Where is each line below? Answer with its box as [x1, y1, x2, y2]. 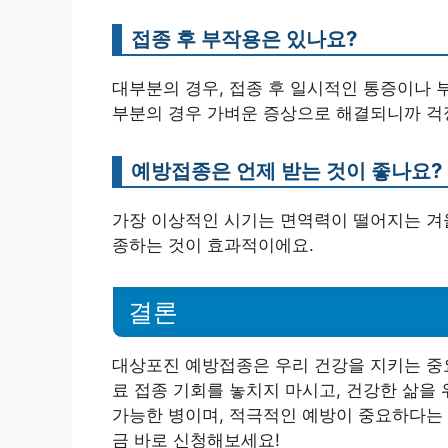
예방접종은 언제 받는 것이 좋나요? [131, 157, 442, 183]
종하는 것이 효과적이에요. [112, 234, 314, 255]
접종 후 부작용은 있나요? [131, 25, 357, 51]
